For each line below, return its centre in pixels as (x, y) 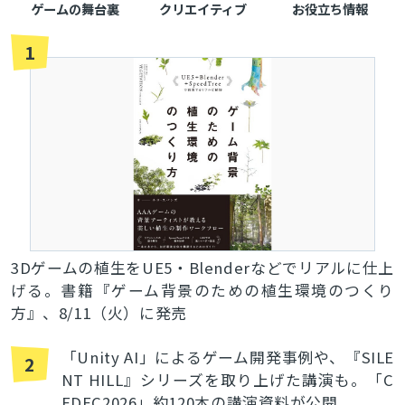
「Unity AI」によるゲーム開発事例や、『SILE (228, 358)
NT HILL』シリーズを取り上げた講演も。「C (228, 380)
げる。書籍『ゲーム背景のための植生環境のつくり (202, 291)
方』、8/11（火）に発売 (99, 313)
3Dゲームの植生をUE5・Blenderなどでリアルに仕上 (202, 268)
